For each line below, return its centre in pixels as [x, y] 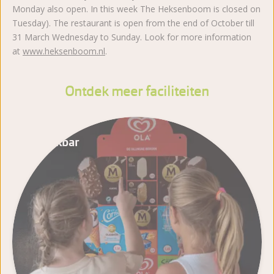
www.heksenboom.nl [64, 51]
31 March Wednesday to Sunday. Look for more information [132, 37]
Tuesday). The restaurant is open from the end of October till [133, 23]
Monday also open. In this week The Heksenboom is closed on [136, 9]
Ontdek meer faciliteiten [137, 92]
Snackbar [55, 143]
